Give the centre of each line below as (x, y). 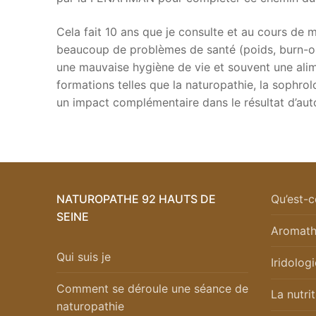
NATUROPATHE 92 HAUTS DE (136, 199)
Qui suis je (84, 256)
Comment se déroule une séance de (152, 288)
